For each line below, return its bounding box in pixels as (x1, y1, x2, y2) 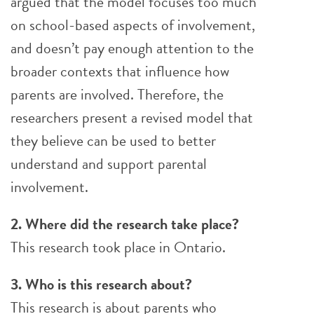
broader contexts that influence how (11, 60, 229, 83)
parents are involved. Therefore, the (11, 83, 224, 106)
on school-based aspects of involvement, (11, 13, 255, 36)
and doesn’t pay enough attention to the (11, 36, 254, 60)
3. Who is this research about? (11, 273, 192, 296)
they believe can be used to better (11, 129, 216, 152)
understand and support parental (11, 152, 207, 175)
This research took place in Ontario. (11, 235, 226, 259)
